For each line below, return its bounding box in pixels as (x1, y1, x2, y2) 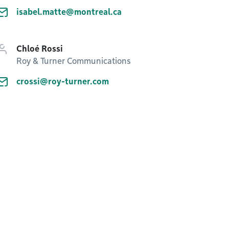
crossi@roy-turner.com (16, 77, 109, 86)
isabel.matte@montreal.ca (16, 7, 122, 17)
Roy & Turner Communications (16, 56, 131, 66)
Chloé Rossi (16, 44, 63, 54)
